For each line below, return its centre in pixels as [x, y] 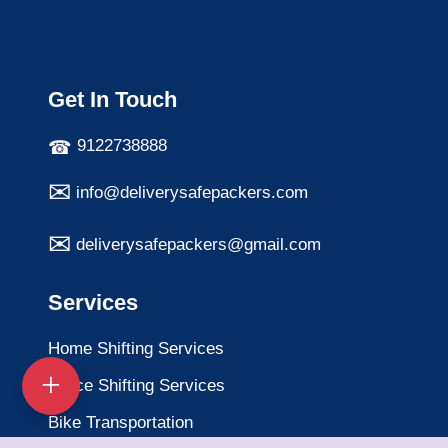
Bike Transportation [120, 423]
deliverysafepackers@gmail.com [198, 245]
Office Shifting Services [136, 386]
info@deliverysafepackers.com [191, 193]
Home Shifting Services [135, 349]
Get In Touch [112, 99]
